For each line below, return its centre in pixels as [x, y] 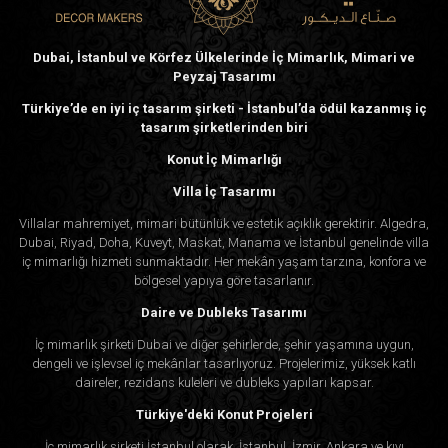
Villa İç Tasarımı [224, 192]
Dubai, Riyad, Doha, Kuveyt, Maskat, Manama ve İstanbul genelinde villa [224, 243]
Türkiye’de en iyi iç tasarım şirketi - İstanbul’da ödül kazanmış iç [224, 109]
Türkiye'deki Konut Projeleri [224, 415]
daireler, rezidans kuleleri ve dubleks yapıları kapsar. [224, 383]
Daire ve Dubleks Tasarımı [224, 313]
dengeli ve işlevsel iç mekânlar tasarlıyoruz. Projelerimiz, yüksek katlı [224, 364]
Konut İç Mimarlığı [224, 160]
